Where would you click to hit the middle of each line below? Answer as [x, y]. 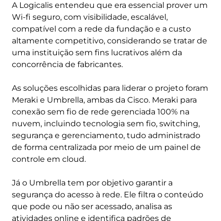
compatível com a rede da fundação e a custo [101, 29]
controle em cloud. [49, 159]
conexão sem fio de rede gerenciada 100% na [101, 112]
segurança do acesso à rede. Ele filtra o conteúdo [108, 195]
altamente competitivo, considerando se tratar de [110, 41]
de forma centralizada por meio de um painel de [106, 147]
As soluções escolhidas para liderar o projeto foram [110, 88]
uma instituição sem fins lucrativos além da [97, 53]
